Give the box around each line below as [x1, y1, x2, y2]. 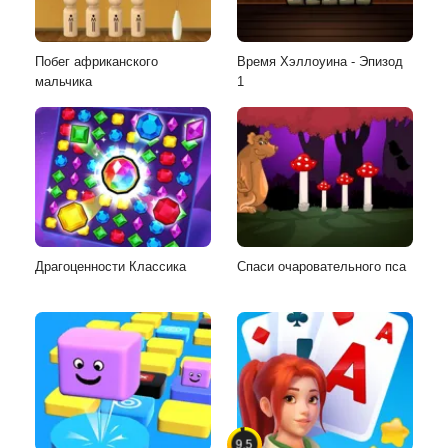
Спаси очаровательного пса [237, 258, 406, 274]
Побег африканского [35, 53, 158, 69]
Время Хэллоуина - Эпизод [237, 53, 403, 69]
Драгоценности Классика [35, 258, 186, 274]
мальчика [35, 73, 92, 89]
